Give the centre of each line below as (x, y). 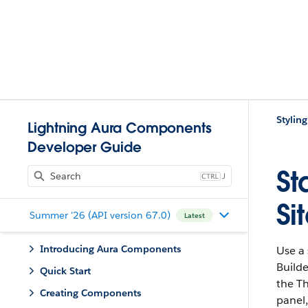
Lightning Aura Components (120, 128)
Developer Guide (85, 147)
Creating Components (90, 293)
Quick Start (65, 271)
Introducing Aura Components (110, 249)
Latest (194, 215)
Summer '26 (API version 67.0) (100, 215)
